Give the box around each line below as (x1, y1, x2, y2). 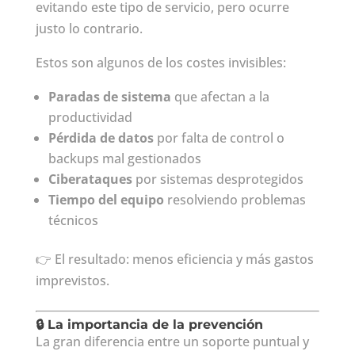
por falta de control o (153, 128, 284, 147)
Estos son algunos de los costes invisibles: (35, 53, 286, 71)
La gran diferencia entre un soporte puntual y (35, 332, 309, 350)
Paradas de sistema (48, 87, 171, 105)
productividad (48, 108, 132, 126)
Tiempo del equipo (48, 190, 164, 208)
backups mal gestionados (48, 149, 201, 167)
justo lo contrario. (35, 19, 143, 37)
